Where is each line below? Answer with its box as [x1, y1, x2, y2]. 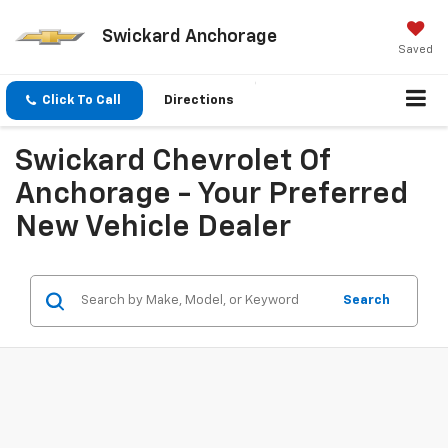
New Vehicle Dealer [15, 213, 291, 244]
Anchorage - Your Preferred [15, 180, 408, 211]
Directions [164, 94, 234, 108]
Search [343, 294, 390, 308]
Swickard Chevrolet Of [15, 147, 330, 178]
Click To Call [42, 94, 121, 108]
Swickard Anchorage [101, 27, 277, 46]
